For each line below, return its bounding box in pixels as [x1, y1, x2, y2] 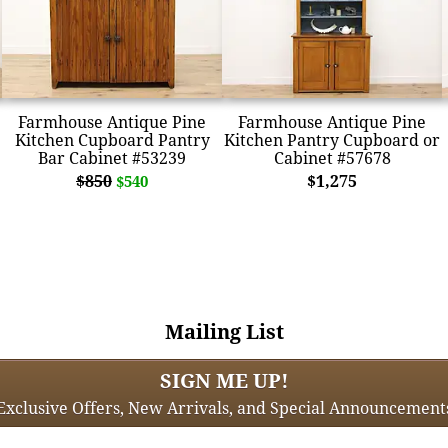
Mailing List [164, 317, 284, 345]
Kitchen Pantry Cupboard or [224, 128, 440, 151]
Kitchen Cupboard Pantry [14, 128, 210, 151]
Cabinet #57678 [273, 146, 391, 169]
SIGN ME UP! [159, 366, 289, 394]
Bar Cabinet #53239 [38, 146, 186, 169]
